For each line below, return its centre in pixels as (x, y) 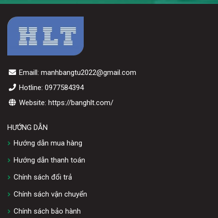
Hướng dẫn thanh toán (49, 160)
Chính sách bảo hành (47, 211)
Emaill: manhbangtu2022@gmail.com (77, 73)
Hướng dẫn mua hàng (48, 143)
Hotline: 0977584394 (50, 88)
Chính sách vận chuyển (50, 194)
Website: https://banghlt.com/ (65, 103)
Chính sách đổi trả (43, 177)
